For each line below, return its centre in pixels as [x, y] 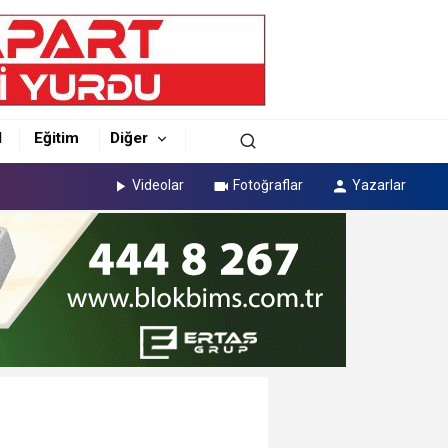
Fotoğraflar [268, 184]
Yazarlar [378, 184]
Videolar [158, 184]
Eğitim [57, 137]
